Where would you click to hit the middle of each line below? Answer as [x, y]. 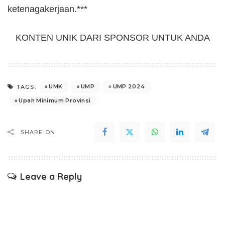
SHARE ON [38, 132]
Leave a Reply [51, 176]
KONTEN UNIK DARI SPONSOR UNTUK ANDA [113, 37]
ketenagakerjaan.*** [47, 9]
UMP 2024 [129, 87]
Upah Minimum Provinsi [55, 100]
